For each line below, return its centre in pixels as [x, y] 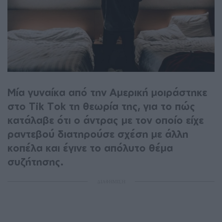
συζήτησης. [35, 162]
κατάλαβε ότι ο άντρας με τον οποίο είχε [106, 120]
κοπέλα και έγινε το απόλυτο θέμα [90, 148]
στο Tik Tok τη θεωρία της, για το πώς [101, 106]
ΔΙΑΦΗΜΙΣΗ [111, 181]
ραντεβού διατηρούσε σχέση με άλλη [98, 134]
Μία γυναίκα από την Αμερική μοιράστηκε [107, 92]
